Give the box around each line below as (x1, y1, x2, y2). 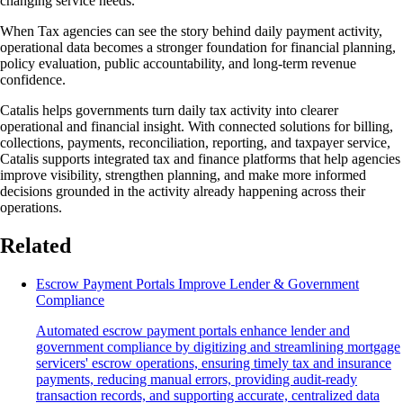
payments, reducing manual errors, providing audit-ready (36, 372, 357, 388)
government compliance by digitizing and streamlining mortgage (36, 339, 400, 355)
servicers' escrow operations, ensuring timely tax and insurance (36, 355, 391, 372)
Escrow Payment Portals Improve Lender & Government (36, 276, 359, 292)
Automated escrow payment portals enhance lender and (36, 323, 350, 339)
